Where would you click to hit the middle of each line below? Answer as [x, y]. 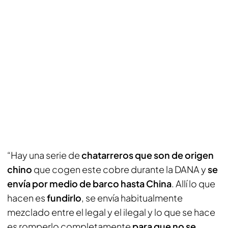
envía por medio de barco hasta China [89, 183]
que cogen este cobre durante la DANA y [119, 169]
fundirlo [64, 198]
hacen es [27, 198]
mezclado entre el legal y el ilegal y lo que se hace [111, 212]
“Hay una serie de [44, 155]
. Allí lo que [193, 183]
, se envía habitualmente [132, 198]
